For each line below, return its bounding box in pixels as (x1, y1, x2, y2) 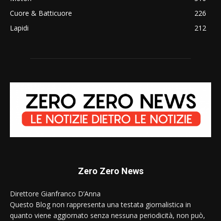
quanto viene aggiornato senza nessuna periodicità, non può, (10, 210, 205, 220)
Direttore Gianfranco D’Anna (10, 188, 101, 198)
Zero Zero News (77, 165, 144, 176)
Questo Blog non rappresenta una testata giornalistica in (10, 199, 191, 209)
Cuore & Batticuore (10, 8, 72, 18)
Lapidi (10, 23, 29, 33)
